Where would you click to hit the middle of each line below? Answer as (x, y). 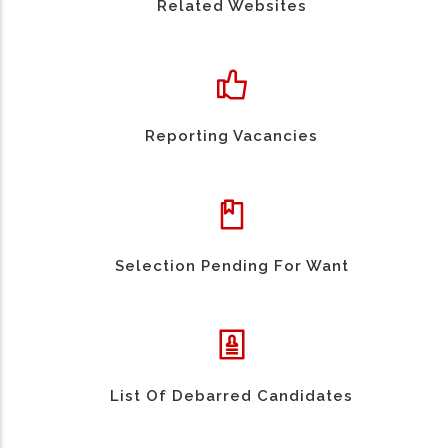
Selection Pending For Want (231, 266)
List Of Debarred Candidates (231, 396)
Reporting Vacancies (231, 136)
